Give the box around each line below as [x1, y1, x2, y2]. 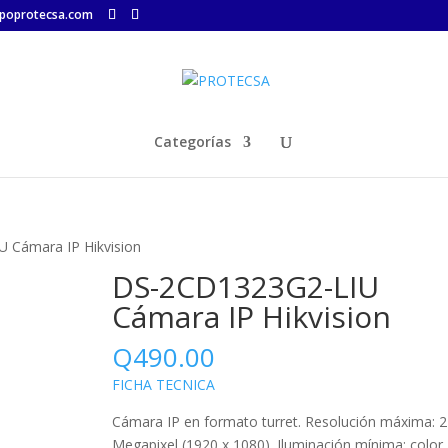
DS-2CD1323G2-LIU [111, 266, 379, 307]
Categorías [153, 132, 231, 151]
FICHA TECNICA [111, 375, 215, 394]
